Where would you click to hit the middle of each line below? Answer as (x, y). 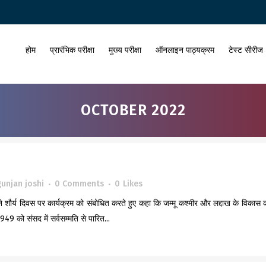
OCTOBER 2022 (133, 110)
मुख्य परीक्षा (125, 50)
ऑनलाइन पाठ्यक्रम (185, 50)
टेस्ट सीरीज (246, 50)
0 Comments (79, 184)
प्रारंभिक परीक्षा (72, 50)
